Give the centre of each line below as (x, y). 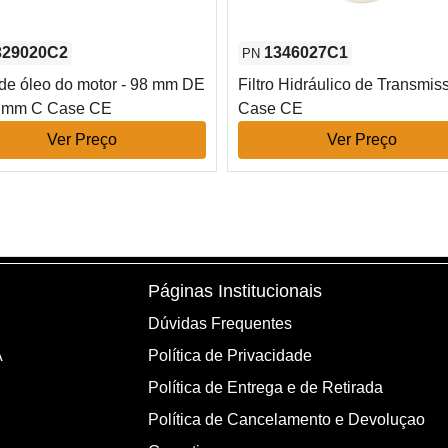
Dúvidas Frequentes (220, 324)
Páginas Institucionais (235, 291)
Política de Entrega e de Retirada (265, 388)
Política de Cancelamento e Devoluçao (286, 420)
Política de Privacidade (230, 356)
